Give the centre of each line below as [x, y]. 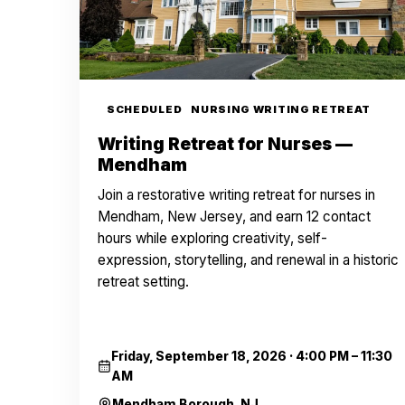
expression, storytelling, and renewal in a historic [248, 260]
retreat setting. [143, 282]
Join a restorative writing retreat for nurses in [236, 195]
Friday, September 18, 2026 [199, 356]
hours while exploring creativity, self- [212, 238]
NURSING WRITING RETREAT [281, 109]
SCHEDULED [145, 109]
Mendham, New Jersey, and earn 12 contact [234, 217]
